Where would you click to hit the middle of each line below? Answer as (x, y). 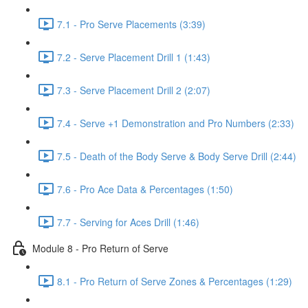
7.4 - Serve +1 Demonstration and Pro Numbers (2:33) (176, 123)
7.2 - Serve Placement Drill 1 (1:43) (134, 57)
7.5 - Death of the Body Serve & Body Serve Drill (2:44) (177, 156)
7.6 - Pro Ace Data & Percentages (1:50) (145, 189)
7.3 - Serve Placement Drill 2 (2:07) (134, 90)
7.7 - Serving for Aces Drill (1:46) (128, 222)
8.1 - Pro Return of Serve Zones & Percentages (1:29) (175, 281)
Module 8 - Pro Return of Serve (100, 248)
